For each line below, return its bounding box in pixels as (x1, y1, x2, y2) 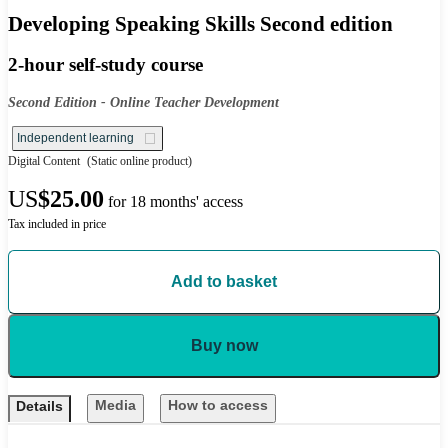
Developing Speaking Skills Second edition (8, 11, 393, 36)
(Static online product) (84, 154, 192, 169)
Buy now (190, 337, 258, 355)
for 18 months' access (108, 193, 243, 211)
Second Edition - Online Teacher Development (8, 95, 279, 111)
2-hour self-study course (8, 54, 203, 76)
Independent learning (17, 131, 134, 146)
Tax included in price (8, 217, 106, 232)
